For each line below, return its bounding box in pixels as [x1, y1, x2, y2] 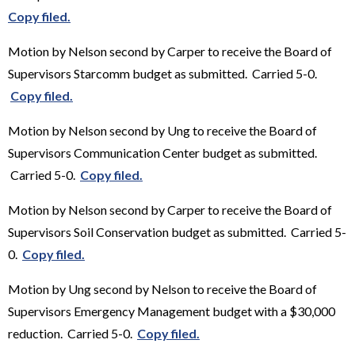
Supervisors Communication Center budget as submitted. [8, 144, 317, 160]
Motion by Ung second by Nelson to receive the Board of [8, 281, 317, 296]
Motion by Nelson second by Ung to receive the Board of [8, 122, 317, 138]
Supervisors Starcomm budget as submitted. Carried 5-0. [8, 65, 317, 81]
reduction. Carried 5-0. [8, 325, 137, 341]
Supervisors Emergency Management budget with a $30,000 [8, 303, 335, 319]
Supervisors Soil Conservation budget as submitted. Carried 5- [8, 223, 346, 239]
